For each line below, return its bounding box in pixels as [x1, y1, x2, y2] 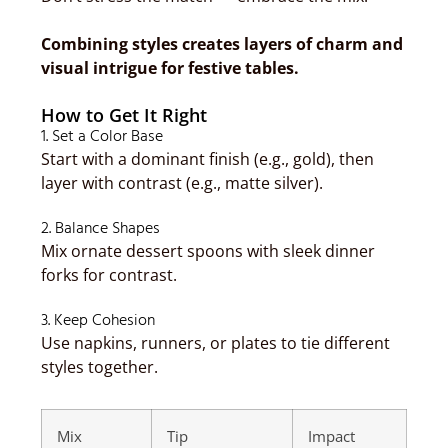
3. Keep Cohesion [41, 308, 155, 334]
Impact [308, 426, 355, 446]
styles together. [41, 356, 158, 378]
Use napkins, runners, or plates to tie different [41, 332, 390, 354]
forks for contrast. [41, 264, 177, 286]
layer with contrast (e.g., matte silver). [41, 172, 323, 194]
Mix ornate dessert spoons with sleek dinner [41, 240, 375, 262]
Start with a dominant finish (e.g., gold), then [41, 148, 374, 170]
